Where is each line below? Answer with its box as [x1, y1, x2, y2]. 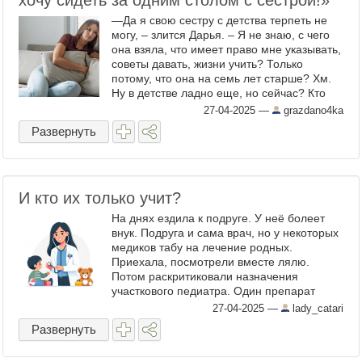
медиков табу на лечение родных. [112, 241, 293, 254]
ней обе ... [112, 116, 166, 128]
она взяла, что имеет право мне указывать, [112, 43, 341, 56]
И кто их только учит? [19, 189, 181, 207]
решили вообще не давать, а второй [112, 299, 305, 312]
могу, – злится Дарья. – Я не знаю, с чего [112, 28, 330, 41]
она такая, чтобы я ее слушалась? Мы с [112, 101, 324, 114]
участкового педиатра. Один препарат [112, 284, 315, 297]
